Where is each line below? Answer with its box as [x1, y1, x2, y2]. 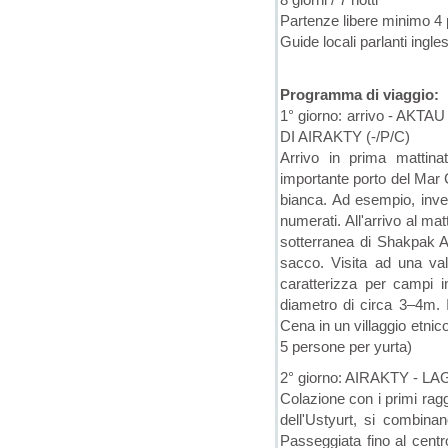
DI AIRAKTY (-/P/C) [280, 127, 410, 145]
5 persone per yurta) [280, 337, 412, 355]
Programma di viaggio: [280, 85, 439, 103]
